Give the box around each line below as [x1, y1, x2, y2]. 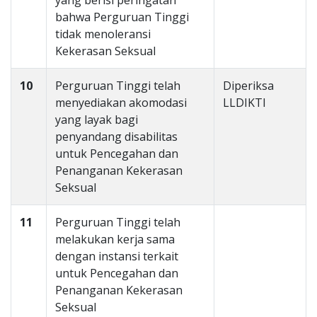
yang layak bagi [55, 112, 138, 127]
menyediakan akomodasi [55, 95, 187, 110]
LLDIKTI [223, 95, 266, 110]
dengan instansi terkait [55, 248, 178, 264]
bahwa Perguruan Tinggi [55, 9, 189, 25]
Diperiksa [223, 78, 274, 93]
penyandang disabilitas [55, 129, 178, 144]
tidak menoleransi [55, 26, 151, 42]
